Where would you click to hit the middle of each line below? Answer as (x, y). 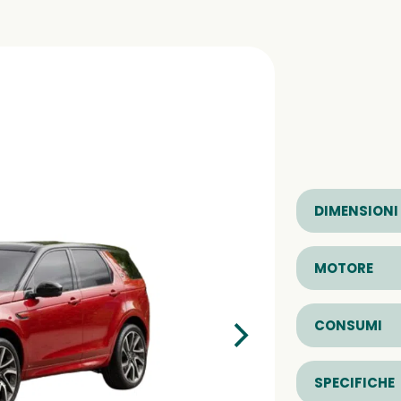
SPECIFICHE (354, 382)
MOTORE (344, 268)
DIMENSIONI (356, 210)
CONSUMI (348, 325)
